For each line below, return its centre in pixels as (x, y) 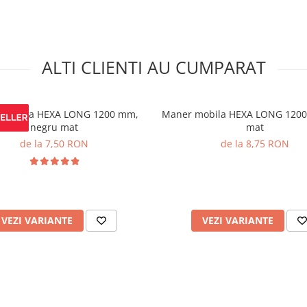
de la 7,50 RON (54, 143)
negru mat (54, 127)
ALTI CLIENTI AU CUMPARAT (153, 67)
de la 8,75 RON (255, 143)
